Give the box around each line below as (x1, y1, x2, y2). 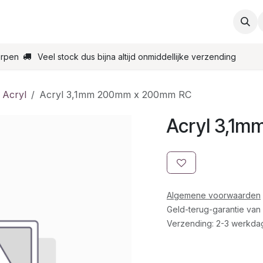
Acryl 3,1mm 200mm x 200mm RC (39, 89, 191, 100)
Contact (91, 16, 126, 28)
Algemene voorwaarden (167, 190, 261, 200)
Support (33, 16, 71, 28)
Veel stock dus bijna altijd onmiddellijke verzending (38, 51, 236, 62)
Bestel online (146, 16, 203, 28)
